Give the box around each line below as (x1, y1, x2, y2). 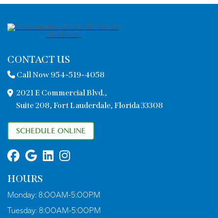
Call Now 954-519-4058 (15, 70, 105, 80)
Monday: (7, 192, 38, 200)
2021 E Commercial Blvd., (16, 88, 107, 98)
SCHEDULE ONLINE (16, 126, 86, 136)
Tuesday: (7, 207, 39, 216)
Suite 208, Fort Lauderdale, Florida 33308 (16, 101, 163, 110)
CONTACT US (7, 54, 70, 66)
